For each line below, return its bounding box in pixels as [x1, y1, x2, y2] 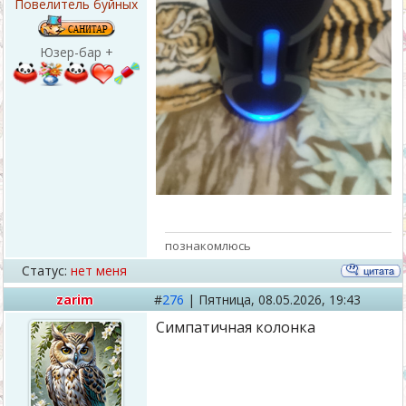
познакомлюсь [165, 237, 251, 254]
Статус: [22, 262, 67, 279]
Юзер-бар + [39, 43, 113, 61]
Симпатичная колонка [156, 317, 315, 337]
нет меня [71, 262, 127, 279]
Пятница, [198, 291, 258, 308]
